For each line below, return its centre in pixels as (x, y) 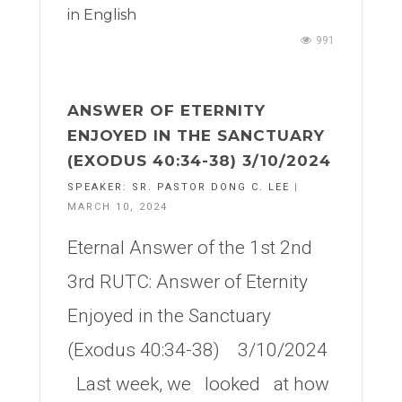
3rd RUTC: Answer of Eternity (188, 282)
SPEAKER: (100, 187)
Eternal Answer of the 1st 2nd (190, 248)
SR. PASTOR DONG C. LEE (211, 187)
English (110, 15)
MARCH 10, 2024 (118, 207)
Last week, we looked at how (198, 384)
